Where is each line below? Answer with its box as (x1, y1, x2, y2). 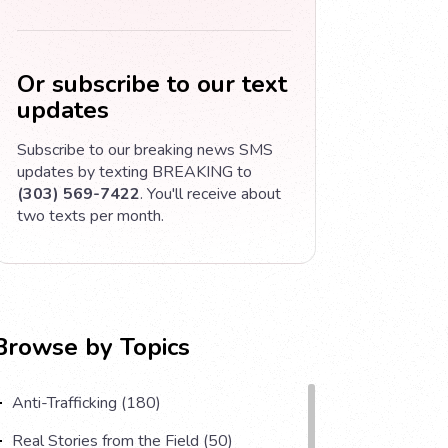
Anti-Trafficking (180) (12, 391, 161, 414)
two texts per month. (17, 204, 164, 227)
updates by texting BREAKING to (17, 160, 252, 183)
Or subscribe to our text (17, 67, 287, 100)
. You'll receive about (140, 182, 281, 205)
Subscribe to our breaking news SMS (17, 138, 273, 161)
